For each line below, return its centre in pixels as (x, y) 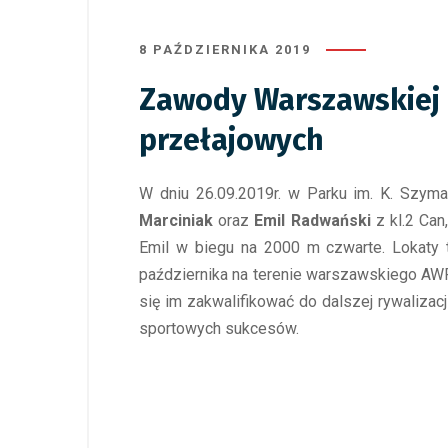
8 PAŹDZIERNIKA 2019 (225, 49)
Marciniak (176, 220)
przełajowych (231, 140)
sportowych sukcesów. (219, 328)
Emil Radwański (312, 220)
